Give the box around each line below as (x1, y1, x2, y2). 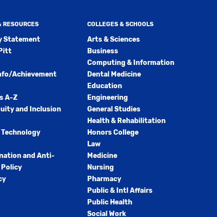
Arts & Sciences (87, 35, 140, 44)
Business (87, 47, 118, 55)
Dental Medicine (87, 70, 141, 78)
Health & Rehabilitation (87, 117, 166, 125)
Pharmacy (87, 175, 121, 183)
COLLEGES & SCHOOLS (87, 21, 154, 28)
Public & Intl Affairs (87, 186, 153, 195)
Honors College (87, 128, 139, 137)
